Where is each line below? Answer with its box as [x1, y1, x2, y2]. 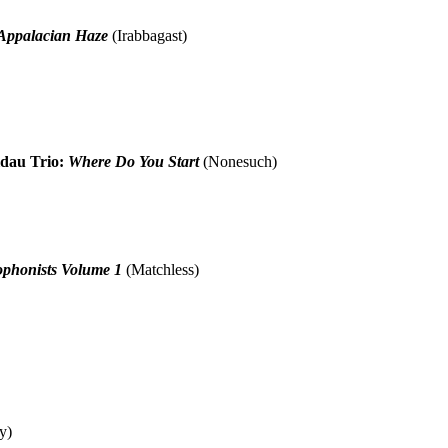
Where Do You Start [68, 152, 200, 170]
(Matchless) [122, 260, 200, 278]
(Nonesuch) [199, 152, 278, 170]
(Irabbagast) [108, 26, 188, 44]
